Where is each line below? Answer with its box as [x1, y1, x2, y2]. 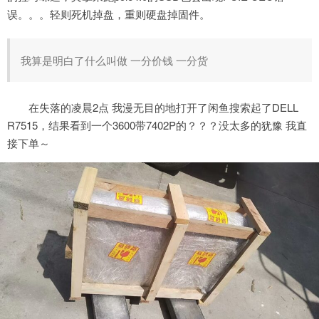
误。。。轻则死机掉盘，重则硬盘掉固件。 [7, 6, 210, 21]
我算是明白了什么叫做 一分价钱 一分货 [21, 53, 208, 68]
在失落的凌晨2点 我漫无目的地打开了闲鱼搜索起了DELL [28, 99, 298, 115]
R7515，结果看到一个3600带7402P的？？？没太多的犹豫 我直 [7, 117, 307, 132]
